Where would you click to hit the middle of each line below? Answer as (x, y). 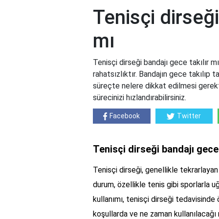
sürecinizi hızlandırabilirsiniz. (140, 98)
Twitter (189, 116)
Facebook (125, 116)
